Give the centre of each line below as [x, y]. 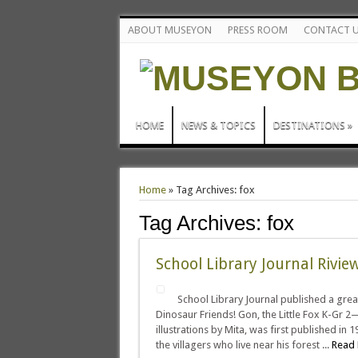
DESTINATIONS [309, 125]
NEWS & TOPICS [218, 125]
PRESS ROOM [257, 30]
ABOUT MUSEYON [169, 30]
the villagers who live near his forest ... [243, 345]
